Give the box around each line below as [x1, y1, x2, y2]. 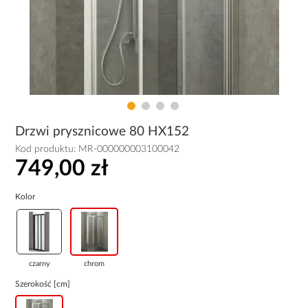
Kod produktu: [15, 144, 79, 154]
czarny [28, 259, 50, 267]
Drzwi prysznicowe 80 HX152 [15, 125, 190, 138]
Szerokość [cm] [15, 279, 71, 288]
